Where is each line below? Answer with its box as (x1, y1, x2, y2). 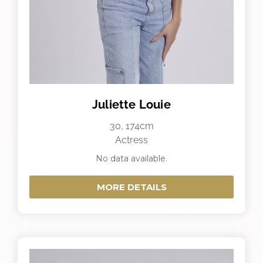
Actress (115, 134, 148, 146)
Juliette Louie (92, 97, 171, 112)
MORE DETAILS (96, 181, 167, 193)
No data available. (96, 153, 167, 164)
